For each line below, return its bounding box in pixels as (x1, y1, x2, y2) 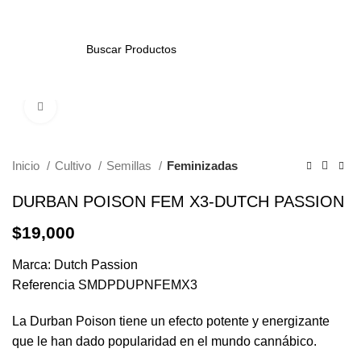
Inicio (12, 159, 43, 172)
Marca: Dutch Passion (12, 258, 138, 272)
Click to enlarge (56, 101, 135, 113)
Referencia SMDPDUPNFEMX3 (12, 278, 197, 292)
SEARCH (73, 77, 117, 89)
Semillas (106, 159, 155, 172)
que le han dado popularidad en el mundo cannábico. (12, 334, 317, 348)
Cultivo (55, 159, 94, 172)
